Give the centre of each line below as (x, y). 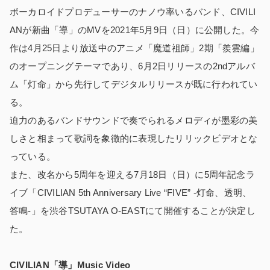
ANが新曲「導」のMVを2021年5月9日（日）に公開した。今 (135, 30)
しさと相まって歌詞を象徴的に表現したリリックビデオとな (134, 138)
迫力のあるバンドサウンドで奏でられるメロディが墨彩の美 (134, 120)
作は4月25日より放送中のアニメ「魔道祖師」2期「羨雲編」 (134, 48)
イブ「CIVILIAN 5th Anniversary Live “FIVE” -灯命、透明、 (131, 192)
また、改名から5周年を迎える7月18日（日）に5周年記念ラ (132, 174)
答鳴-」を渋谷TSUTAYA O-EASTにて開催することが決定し (133, 210)
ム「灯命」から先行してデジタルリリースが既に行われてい (134, 84)
